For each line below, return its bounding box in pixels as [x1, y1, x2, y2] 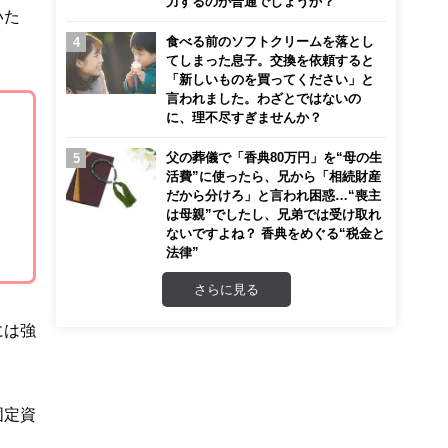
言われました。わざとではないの [166, 92, 361, 104]
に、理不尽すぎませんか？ [166, 111, 322, 123]
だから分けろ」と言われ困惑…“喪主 [166, 189, 381, 201]
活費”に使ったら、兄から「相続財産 [166, 170, 381, 182]
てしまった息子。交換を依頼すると [166, 54, 374, 66]
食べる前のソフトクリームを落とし [166, 35, 374, 47]
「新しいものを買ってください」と [166, 73, 374, 85]
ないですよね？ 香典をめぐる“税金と [166, 227, 385, 239]
